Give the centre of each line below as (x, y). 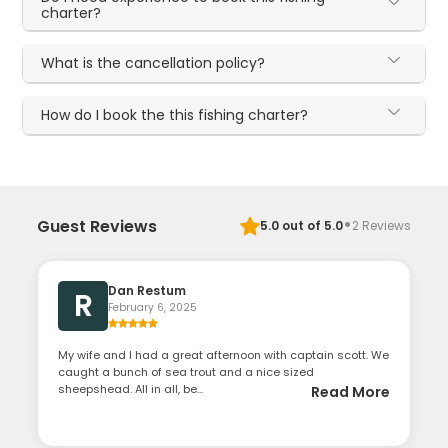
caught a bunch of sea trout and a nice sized (186, 372)
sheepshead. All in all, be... (131, 389)
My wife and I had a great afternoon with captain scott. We (224, 355)
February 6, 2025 (153, 308)
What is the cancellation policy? (153, 63)
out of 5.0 (310, 226)
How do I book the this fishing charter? (175, 115)
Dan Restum (147, 291)
